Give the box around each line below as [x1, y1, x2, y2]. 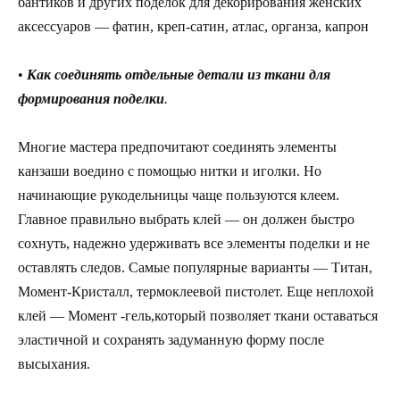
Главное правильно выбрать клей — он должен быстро [18, 212, 354, 228]
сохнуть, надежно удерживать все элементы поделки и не [18, 236, 370, 252]
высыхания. [18, 356, 90, 372]
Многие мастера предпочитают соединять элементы [18, 139, 337, 155]
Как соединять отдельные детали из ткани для [27, 67, 330, 82]
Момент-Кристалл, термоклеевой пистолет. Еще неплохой [18, 284, 374, 300]
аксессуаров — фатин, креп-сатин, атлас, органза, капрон [18, 18, 369, 34]
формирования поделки [18, 91, 164, 106]
